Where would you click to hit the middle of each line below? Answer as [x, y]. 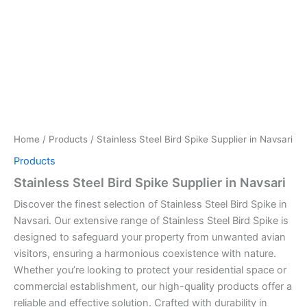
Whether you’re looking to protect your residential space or [150, 270]
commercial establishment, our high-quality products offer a [153, 287]
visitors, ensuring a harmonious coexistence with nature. [145, 254]
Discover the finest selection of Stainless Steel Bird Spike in [150, 205]
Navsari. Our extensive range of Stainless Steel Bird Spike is [151, 221]
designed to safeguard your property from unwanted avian [150, 237]
